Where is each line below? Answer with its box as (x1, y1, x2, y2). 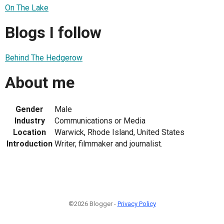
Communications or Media (54, 115, 145, 125)
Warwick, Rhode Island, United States (54, 127, 184, 137)
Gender (15, 104, 43, 114)
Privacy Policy (117, 199, 156, 207)
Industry (14, 115, 45, 125)
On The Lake (5, 2, 48, 12)
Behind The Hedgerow (5, 52, 82, 62)
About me (5, 73, 74, 92)
